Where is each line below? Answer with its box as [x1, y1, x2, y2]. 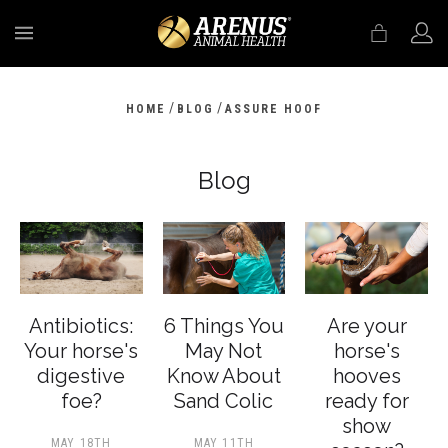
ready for [324, 388, 409, 413]
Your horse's [24, 338, 139, 363]
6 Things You [163, 313, 284, 338]
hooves [332, 363, 401, 388]
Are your [326, 313, 407, 338]
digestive [37, 363, 126, 388]
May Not [185, 338, 263, 363]
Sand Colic [174, 388, 274, 413]
